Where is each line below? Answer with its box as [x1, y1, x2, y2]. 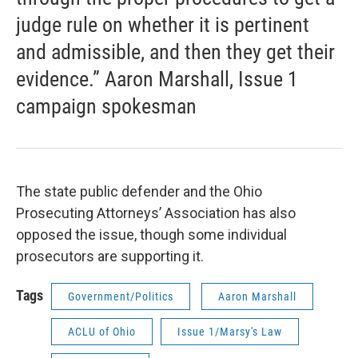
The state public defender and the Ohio [16, 183, 262, 201]
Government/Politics [68, 290, 173, 304]
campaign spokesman [16, 94, 197, 119]
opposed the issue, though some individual [16, 226, 287, 244]
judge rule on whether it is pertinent [16, 13, 309, 38]
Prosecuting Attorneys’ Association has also [16, 205, 296, 222]
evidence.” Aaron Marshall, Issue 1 [16, 67, 298, 92]
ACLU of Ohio [68, 325, 136, 339]
